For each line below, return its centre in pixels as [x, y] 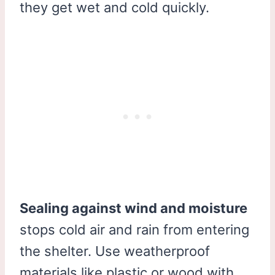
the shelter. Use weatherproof [115, 251]
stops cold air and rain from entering [134, 229]
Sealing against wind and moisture [134, 208]
